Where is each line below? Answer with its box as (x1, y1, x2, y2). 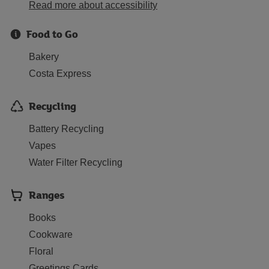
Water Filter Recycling (29, 157, 122, 168)
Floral (29, 246, 53, 256)
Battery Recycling (29, 124, 104, 134)
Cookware (29, 229, 73, 240)
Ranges (29, 187, 65, 202)
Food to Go (26, 26, 78, 41)
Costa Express (29, 68, 91, 79)
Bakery (29, 52, 59, 62)
